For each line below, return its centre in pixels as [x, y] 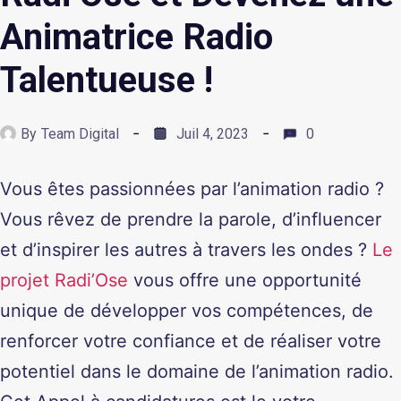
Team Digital [80, 133]
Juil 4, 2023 [213, 133]
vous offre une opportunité [245, 281]
